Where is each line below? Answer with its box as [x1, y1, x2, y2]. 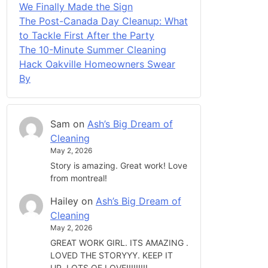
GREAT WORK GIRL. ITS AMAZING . [50, 237, 188, 248]
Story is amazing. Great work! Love [50, 160, 187, 171]
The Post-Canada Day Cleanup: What [19, 14, 188, 27]
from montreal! [50, 173, 107, 184]
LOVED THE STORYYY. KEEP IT [50, 250, 173, 261]
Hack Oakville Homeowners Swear [19, 57, 175, 70]
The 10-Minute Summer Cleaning [19, 43, 166, 56]
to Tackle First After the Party [19, 29, 154, 41]
